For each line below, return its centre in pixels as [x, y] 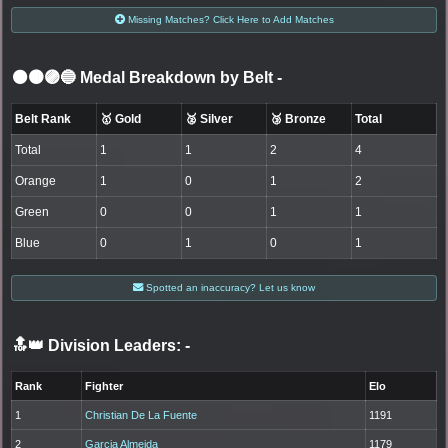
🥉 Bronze [298, 118]
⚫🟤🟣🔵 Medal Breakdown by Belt [144, 77]
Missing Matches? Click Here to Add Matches [229, 19]
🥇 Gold [121, 118]
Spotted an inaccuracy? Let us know [229, 287]
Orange [36, 180]
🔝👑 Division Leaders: [96, 345]
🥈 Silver [209, 118]
